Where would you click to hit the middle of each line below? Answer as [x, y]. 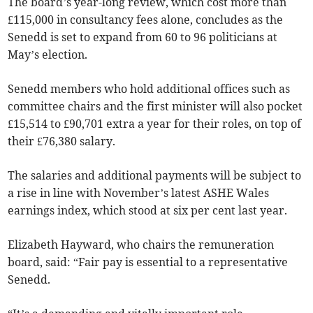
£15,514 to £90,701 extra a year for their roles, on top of [155, 124]
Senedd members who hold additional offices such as [149, 89]
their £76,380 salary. [62, 141]
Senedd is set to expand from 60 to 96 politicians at [143, 37]
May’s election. [48, 55]
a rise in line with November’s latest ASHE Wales [139, 193]
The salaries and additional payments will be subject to [155, 176]
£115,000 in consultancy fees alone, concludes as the [146, 20]
